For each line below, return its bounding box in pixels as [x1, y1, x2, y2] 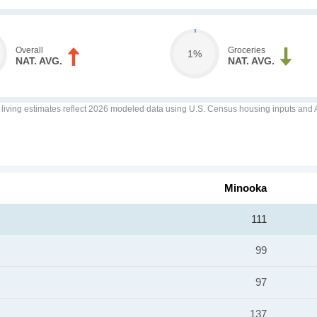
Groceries [227, 45, 265, 55]
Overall [16, 45, 44, 55]
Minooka [224, 182, 267, 194]
